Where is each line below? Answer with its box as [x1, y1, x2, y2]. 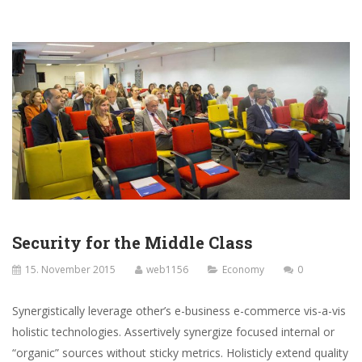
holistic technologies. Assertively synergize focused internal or [12, 324, 335, 340]
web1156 [146, 263, 188, 277]
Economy [222, 263, 264, 277]
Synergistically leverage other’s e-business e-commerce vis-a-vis [12, 303, 346, 319]
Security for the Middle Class [12, 232, 253, 254]
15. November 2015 [25, 263, 116, 277]
